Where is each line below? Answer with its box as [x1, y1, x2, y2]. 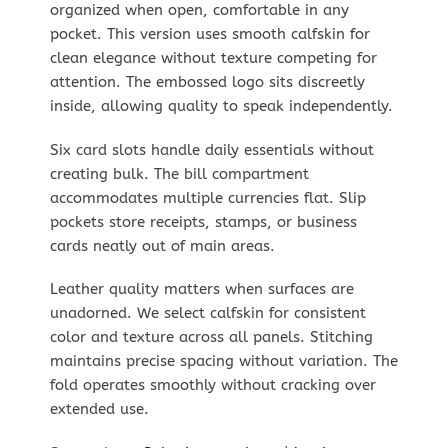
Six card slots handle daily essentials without [49, 140, 374, 159]
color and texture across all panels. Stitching [49, 328, 373, 347]
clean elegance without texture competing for [49, 49, 377, 68]
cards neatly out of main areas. [49, 236, 275, 255]
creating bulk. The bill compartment [49, 164, 309, 183]
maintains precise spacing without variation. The [49, 352, 398, 371]
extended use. [49, 400, 149, 419]
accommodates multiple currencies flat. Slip [49, 188, 366, 207]
